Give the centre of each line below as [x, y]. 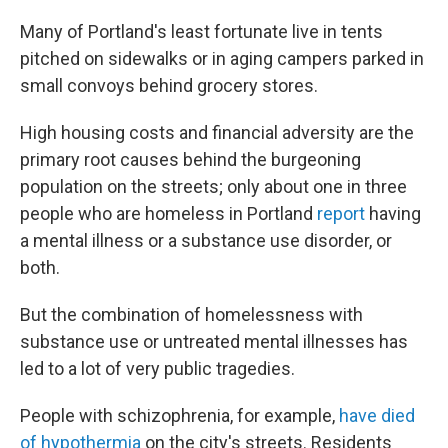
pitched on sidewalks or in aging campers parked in [222, 58]
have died [377, 415]
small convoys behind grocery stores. [169, 85]
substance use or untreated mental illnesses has [214, 341]
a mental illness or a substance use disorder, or [206, 240]
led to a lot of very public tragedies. [157, 368]
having [393, 213]
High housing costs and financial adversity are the [217, 132]
